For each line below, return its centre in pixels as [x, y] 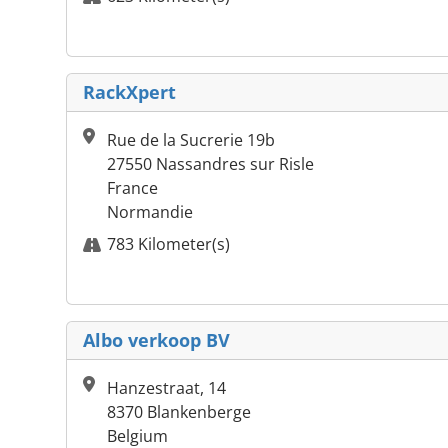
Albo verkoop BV [156, 340]
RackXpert [129, 92]
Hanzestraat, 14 [166, 388]
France [132, 188]
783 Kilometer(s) [168, 244]
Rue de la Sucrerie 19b [191, 140]
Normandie [150, 212]
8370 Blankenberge [179, 412]
